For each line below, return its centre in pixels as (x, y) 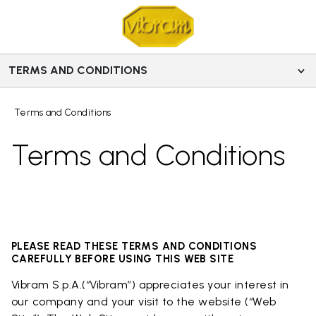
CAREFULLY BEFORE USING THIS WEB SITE (123, 259)
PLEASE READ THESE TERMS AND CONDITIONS (134, 246)
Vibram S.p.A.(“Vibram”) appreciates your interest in (150, 285)
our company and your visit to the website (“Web (144, 302)
